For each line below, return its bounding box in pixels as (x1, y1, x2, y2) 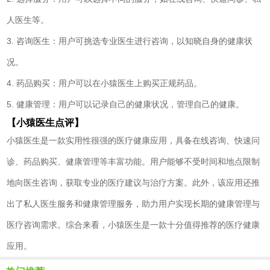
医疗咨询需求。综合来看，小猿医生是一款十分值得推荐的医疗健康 (7, 220, 260, 230)
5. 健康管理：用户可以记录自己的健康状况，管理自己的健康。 (7, 99, 245, 110)
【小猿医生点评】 (7, 118, 84, 128)
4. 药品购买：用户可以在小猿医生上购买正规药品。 (7, 78, 202, 89)
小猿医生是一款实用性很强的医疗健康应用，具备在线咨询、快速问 (7, 136, 260, 146)
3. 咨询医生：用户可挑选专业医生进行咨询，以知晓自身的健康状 (7, 36, 253, 46)
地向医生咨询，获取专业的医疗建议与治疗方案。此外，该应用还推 (7, 178, 260, 188)
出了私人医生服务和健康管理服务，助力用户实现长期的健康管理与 (7, 199, 260, 209)
